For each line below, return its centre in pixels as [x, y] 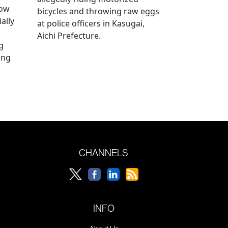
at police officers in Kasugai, [91, 23]
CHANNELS [104, 152]
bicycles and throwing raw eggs [98, 11]
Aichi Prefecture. [69, 35]
